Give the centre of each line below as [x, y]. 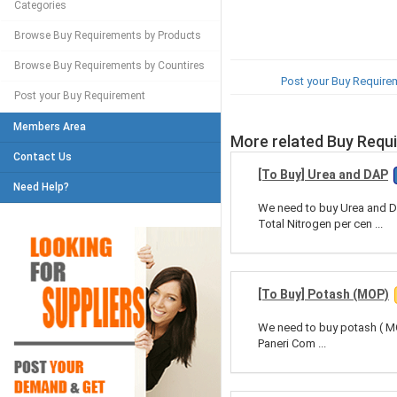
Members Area [50, 127]
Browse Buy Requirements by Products [108, 35]
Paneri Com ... [292, 343]
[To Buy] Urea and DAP [323, 175]
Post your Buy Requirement [80, 96]
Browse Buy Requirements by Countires [109, 66]
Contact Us [43, 157]
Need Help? [41, 187]
